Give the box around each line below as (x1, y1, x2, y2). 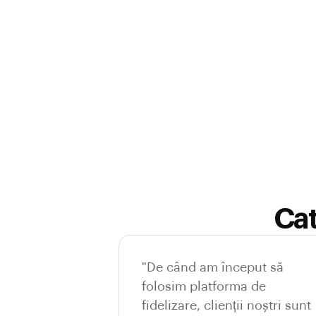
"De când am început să (142, 260, 284, 274)
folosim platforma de (142, 279, 266, 293)
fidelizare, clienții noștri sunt (142, 298, 311, 312)
